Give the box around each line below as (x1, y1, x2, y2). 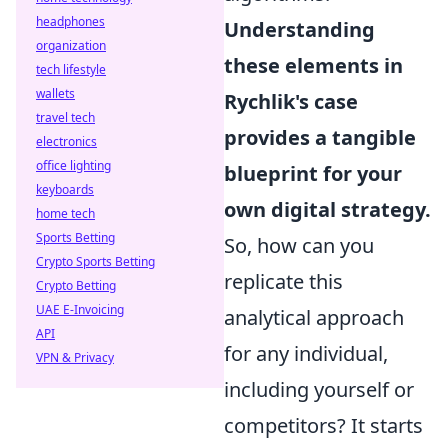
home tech (36, 205, 95, 222)
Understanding (224, 16, 375, 43)
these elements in (224, 52, 403, 79)
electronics (36, 133, 97, 150)
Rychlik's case (224, 88, 358, 115)
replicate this (224, 268, 343, 295)
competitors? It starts (224, 412, 423, 439)
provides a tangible (224, 124, 416, 151)
